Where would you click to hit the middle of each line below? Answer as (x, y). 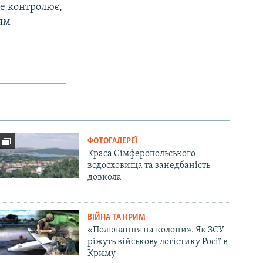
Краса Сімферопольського (142, 154)
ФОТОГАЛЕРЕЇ (113, 141)
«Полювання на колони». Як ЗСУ (156, 230)
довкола (105, 177)
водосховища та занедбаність (149, 165)
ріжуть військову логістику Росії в (158, 242)
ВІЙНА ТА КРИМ (117, 217)
